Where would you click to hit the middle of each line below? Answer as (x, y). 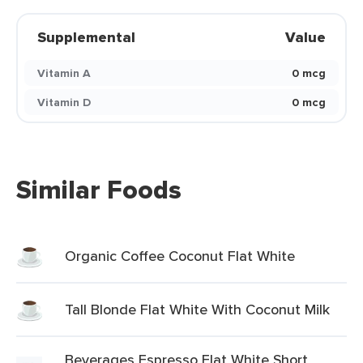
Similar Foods (99, 190)
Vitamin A (64, 73)
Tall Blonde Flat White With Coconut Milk (197, 309)
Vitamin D (64, 102)
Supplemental (86, 37)
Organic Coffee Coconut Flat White (180, 256)
